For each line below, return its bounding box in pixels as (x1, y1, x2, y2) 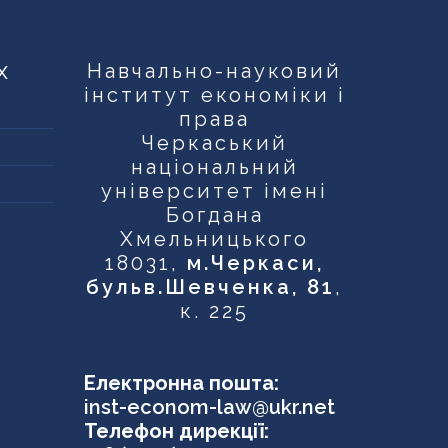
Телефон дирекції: (83, 419, 269, 444)
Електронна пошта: (83, 371, 279, 396)
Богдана (165, 203, 264, 228)
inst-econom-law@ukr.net (83, 395, 335, 420)
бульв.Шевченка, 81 (86, 275, 336, 300)
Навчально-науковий (87, 59, 343, 84)
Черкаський (141, 131, 289, 156)
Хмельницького (120, 227, 310, 252)
